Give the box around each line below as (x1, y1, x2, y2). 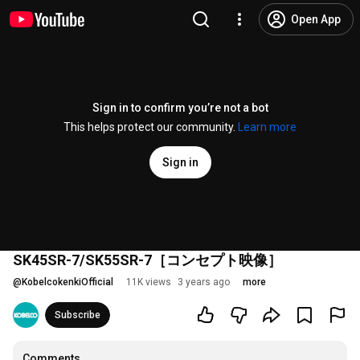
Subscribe (55, 309, 100, 321)
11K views (126, 276, 171, 288)
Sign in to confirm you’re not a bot (92, 101, 268, 114)
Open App (291, 13, 341, 26)
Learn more (238, 121, 297, 133)
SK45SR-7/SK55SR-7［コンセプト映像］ (13, 252, 282, 268)
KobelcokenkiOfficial (22, 276, 113, 288)
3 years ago (178, 276, 230, 288)
